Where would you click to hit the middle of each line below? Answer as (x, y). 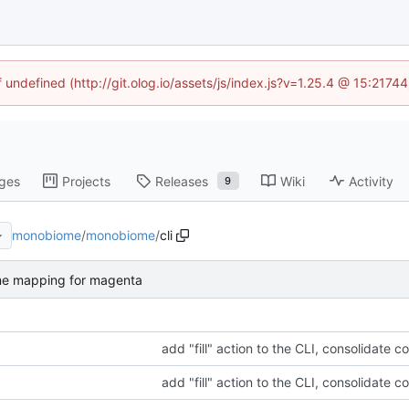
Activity (371, 181)
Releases (181, 181)
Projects (86, 181)
